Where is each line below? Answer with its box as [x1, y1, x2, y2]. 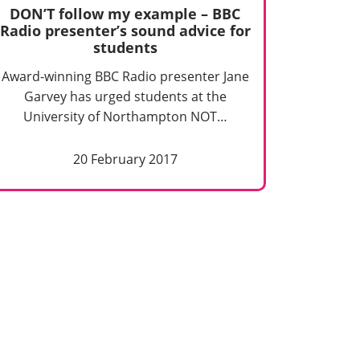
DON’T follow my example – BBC [10, 3, 241, 23]
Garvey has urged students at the [23, 88, 227, 106]
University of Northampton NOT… [22, 108, 227, 126]
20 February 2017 [72, 150, 178, 169]
